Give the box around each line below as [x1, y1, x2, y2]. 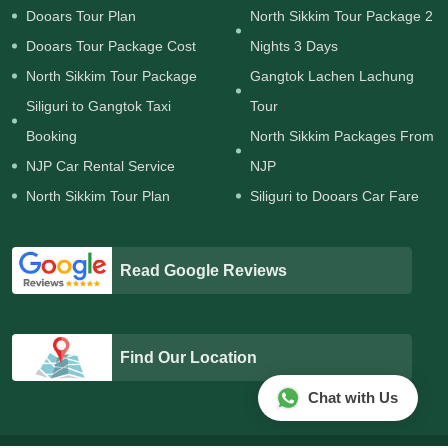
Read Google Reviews [120, 261, 287, 279]
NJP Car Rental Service [26, 158, 175, 175]
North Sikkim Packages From [250, 128, 434, 145]
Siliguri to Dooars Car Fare [250, 188, 419, 205]
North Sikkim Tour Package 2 [250, 8, 433, 25]
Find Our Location [120, 348, 257, 366]
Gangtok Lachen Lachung [250, 68, 414, 85]
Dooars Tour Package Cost [26, 38, 196, 55]
